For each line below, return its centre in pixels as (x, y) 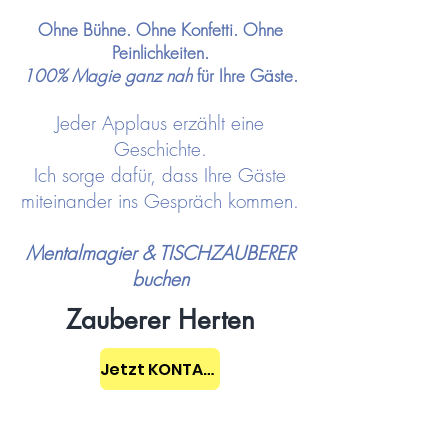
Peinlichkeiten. (160, 52)
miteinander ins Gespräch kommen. (160, 201)
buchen (160, 279)
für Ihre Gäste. (244, 75)
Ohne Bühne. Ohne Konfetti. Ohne (160, 29)
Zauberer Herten (160, 320)
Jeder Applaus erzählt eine (160, 123)
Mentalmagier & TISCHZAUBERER (160, 253)
